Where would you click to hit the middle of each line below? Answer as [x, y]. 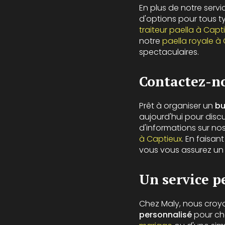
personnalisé [165, 215]
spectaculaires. [169, 52]
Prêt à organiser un [177, 106]
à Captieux [160, 139]
